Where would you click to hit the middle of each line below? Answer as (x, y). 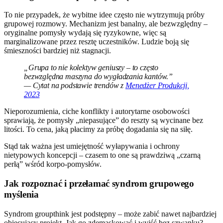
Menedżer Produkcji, (158, 86)
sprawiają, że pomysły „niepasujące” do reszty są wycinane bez (104, 120)
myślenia (21, 194)
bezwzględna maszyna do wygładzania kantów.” (99, 77)
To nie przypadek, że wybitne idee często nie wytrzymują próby (104, 15)
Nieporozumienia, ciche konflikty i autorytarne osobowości (97, 111)
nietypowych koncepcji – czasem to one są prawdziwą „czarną (102, 155)
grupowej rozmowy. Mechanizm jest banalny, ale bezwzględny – (106, 24)
